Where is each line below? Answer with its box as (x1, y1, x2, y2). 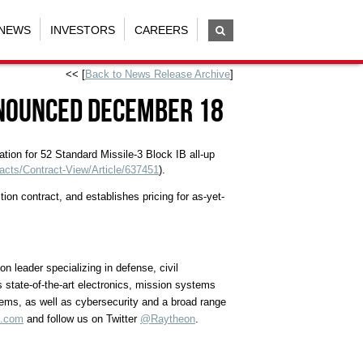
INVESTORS (49, 23, 115, 36)
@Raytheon (140, 313, 195, 326)
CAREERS (134, 23, 188, 36)
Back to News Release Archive (85, 68, 230, 81)
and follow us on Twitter (23, 313, 140, 326)
